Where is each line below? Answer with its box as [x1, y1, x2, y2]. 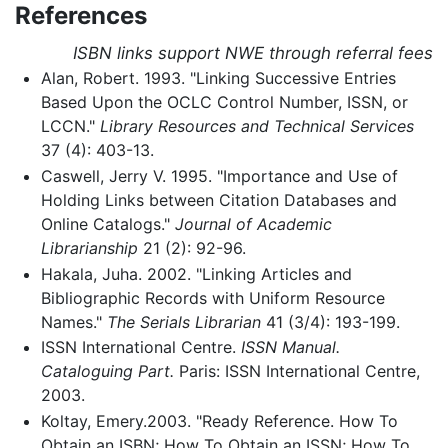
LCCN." [40, 116, 100, 137]
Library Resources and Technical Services [99, 116, 414, 137]
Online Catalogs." [40, 214, 175, 235]
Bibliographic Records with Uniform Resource [40, 287, 385, 308]
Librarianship [40, 238, 138, 259]
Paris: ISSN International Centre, [173, 361, 420, 382]
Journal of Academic [174, 214, 332, 235]
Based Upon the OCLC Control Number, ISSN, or [40, 92, 408, 113]
